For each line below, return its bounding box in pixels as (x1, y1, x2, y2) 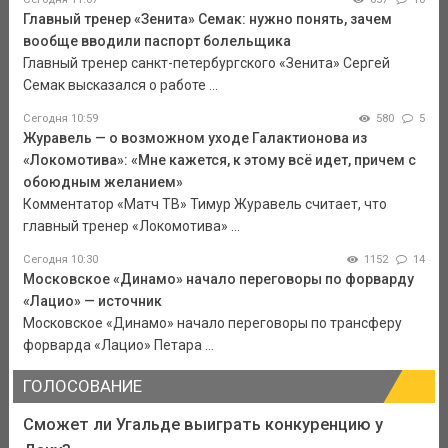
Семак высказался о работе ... (22, 77, 218, 94)
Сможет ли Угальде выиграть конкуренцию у (22, 414, 383, 434)
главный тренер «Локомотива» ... (22, 218, 240, 235)
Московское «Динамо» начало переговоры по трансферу (22, 315, 402, 332)
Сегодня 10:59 (22, 112, 98, 126)
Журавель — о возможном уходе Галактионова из (22, 130, 367, 147)
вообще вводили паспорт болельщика (22, 33, 291, 50)
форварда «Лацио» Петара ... (22, 337, 214, 354)
